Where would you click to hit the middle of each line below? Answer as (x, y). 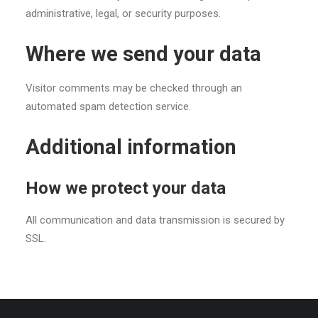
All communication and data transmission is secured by (155, 220)
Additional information (131, 147)
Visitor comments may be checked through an (134, 88)
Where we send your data (143, 54)
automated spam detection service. (108, 106)
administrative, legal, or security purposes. (123, 13)
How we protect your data (126, 188)
